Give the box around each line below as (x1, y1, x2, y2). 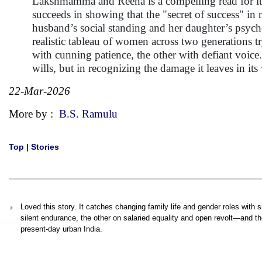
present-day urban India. (20, 225, 102, 233)
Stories (31, 142, 59, 151)
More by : (9, 108, 59, 120)
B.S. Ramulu (59, 108, 118, 120)
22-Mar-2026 (9, 85, 70, 97)
